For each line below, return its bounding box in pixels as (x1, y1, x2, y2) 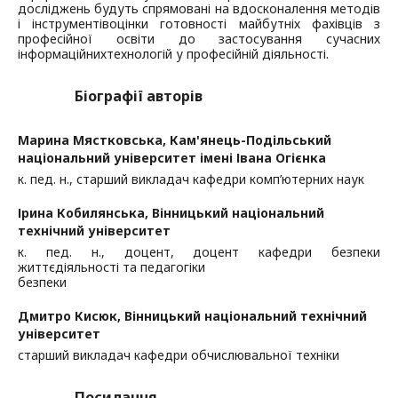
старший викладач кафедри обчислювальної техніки (18, 346, 339, 364)
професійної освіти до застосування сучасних (18, 30, 380, 48)
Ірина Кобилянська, (18, 204, 152, 222)
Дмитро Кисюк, (18, 307, 124, 325)
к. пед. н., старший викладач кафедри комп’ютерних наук (18, 171, 364, 188)
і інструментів (18, 15, 110, 33)
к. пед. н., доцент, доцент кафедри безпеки (18, 243, 380, 261)
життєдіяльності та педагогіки (18, 259, 205, 276)
